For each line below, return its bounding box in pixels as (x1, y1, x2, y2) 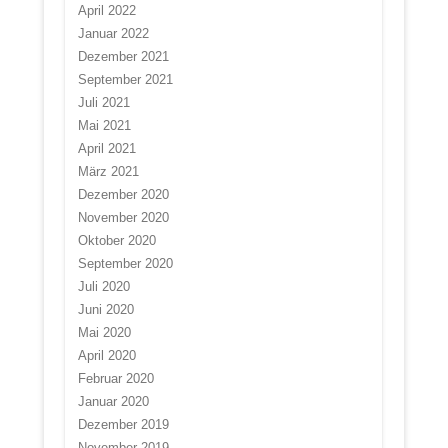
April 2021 (77, 141, 136, 157)
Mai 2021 (77, 118, 131, 134)
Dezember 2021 (77, 49, 169, 65)
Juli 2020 (77, 279, 130, 295)
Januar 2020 (77, 394, 149, 410)
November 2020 (77, 210, 169, 226)
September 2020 (77, 256, 173, 272)
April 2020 (77, 348, 136, 364)
